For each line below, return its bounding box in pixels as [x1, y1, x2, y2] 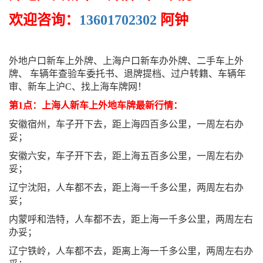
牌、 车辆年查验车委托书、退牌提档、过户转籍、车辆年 [9, 69, 246, 79]
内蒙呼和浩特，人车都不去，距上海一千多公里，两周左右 [9, 214, 253, 224]
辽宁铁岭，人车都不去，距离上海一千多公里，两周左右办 [9, 246, 253, 256]
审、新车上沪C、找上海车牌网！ [9, 82, 147, 92]
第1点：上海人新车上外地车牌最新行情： [9, 100, 183, 110]
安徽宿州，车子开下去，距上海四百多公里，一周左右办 [9, 119, 244, 129]
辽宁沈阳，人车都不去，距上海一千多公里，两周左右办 [9, 183, 244, 193]
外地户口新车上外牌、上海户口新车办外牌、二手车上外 [9, 56, 244, 66]
